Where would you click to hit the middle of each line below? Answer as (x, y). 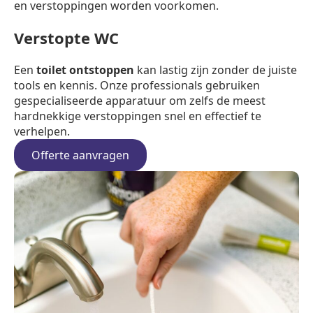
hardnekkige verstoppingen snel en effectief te (138, 116)
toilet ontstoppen (85, 70)
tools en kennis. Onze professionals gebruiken (137, 85)
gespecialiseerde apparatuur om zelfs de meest (140, 101)
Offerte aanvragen (80, 155)
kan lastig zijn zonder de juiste (216, 70)
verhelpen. (42, 131)
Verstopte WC (66, 38)
